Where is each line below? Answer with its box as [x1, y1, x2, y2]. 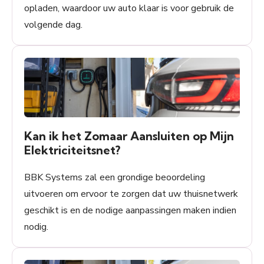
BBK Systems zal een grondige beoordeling [24, 171, 205, 184]
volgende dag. [24, 18, 82, 32]
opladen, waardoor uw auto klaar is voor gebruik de [24, 2, 234, 15]
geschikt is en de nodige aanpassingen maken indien [24, 204, 236, 217]
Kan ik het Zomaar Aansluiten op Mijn [24, 128, 234, 144]
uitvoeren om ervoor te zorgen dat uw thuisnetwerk [24, 187, 238, 201]
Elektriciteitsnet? [24, 143, 120, 158]
